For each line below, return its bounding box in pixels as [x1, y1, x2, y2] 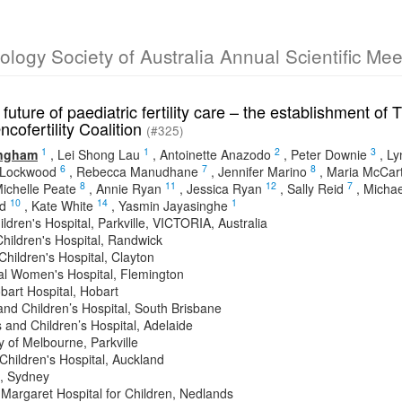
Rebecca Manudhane [76, 162, 198, 180]
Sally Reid [287, 179, 344, 197]
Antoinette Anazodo [160, 145, 271, 163]
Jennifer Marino [218, 162, 307, 180]
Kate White [31, 197, 93, 214]
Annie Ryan [96, 179, 162, 197]
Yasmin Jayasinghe [118, 197, 228, 214]
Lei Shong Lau [57, 145, 140, 163]
